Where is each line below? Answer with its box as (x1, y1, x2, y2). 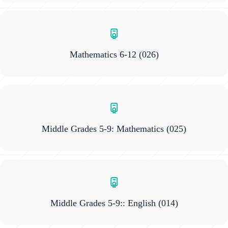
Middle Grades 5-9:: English (50, 198, 156, 209)
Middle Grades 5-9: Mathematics (42, 124, 166, 134)
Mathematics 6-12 (69, 49, 136, 60)
